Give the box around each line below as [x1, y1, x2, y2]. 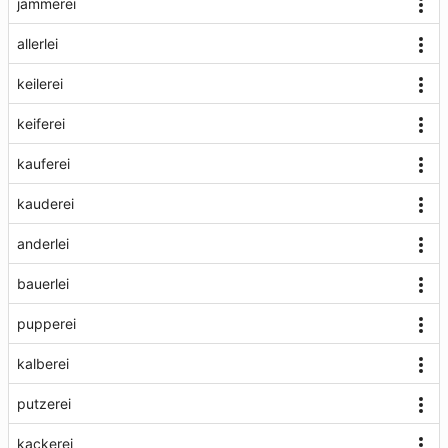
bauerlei [17, 275, 69, 292]
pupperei [17, 315, 76, 332]
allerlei [17, 35, 58, 52]
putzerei [17, 395, 71, 412]
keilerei [17, 75, 63, 92]
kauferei [17, 155, 70, 172]
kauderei [17, 195, 74, 212]
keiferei [17, 115, 65, 132]
